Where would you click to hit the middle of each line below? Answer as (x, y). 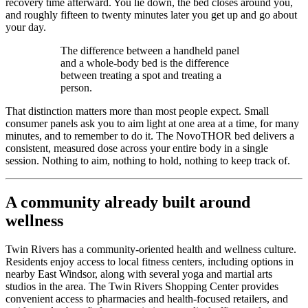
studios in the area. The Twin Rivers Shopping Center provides (142, 287)
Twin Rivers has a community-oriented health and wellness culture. (151, 250)
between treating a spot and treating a (141, 75)
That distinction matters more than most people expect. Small (137, 111)
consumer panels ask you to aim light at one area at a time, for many (152, 123)
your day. (26, 27)
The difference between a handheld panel (150, 50)
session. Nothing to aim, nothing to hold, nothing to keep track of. (148, 160)
